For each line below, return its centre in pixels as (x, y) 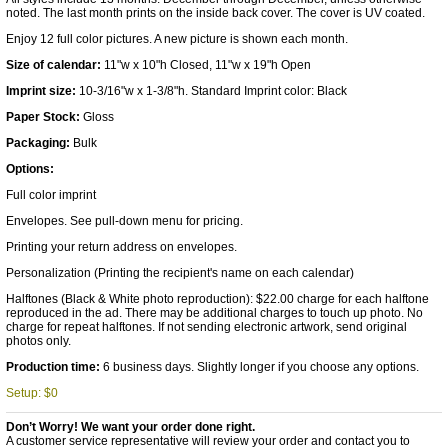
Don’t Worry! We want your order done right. (130, 427)
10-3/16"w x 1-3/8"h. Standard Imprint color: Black (211, 91)
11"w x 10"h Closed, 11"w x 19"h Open (206, 65)
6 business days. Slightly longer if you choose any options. (259, 367)
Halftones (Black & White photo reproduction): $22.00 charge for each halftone (217, 299)
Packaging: (39, 143)
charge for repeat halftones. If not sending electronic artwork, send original (206, 327)
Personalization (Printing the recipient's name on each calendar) (180, 273)
